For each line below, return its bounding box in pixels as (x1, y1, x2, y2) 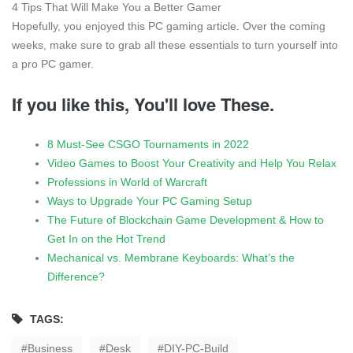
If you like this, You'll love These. (12, 91, 274, 117)
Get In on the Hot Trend (47, 232, 165, 245)
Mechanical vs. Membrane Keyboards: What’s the (47, 251, 295, 264)
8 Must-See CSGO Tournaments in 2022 (47, 137, 249, 150)
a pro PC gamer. (12, 57, 94, 70)
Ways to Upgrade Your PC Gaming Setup (47, 194, 252, 207)
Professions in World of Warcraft (47, 175, 207, 188)
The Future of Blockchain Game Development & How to (47, 213, 324, 226)
